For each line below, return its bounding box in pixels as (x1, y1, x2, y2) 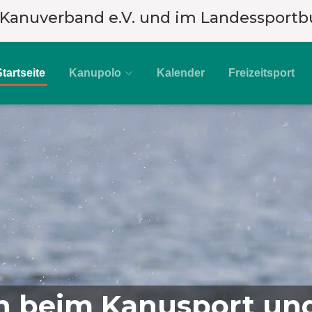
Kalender (157, 67, 205, 79)
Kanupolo (69, 67, 121, 79)
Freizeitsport (228, 67, 295, 79)
